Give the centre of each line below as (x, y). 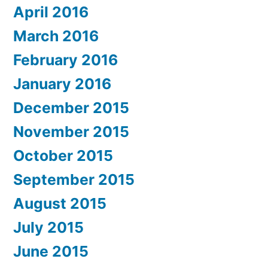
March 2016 (56, 36)
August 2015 (60, 204)
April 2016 (51, 12)
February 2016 (66, 60)
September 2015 (74, 180)
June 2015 (51, 252)
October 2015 (63, 156)
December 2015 (71, 108)
